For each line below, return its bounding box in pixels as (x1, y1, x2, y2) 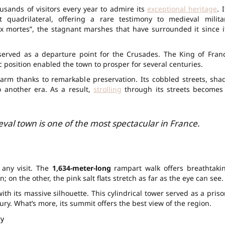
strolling (93, 84, 122, 94)
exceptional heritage (147, 4, 217, 14)
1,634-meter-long (52, 163, 111, 173)
